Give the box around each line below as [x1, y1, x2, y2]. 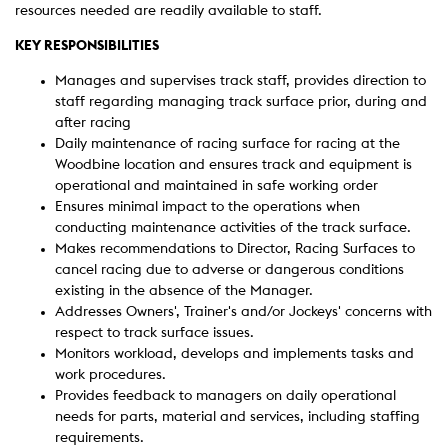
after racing [55, 116, 131, 130]
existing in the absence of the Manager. [55, 284, 313, 298]
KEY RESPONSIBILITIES [15, 39, 159, 53]
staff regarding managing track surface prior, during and [55, 95, 427, 109]
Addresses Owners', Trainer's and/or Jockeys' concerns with [55, 305, 432, 319]
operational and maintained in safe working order [55, 179, 378, 193]
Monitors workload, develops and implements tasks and [55, 347, 414, 361]
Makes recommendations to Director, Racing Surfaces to [55, 242, 415, 256]
